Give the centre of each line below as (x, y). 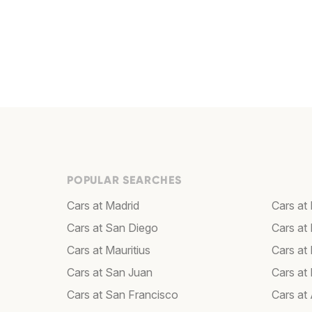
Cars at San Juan (110, 272)
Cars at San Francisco (123, 295)
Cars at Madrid (103, 205)
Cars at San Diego (112, 228)
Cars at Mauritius (109, 250)
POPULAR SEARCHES (124, 180)
